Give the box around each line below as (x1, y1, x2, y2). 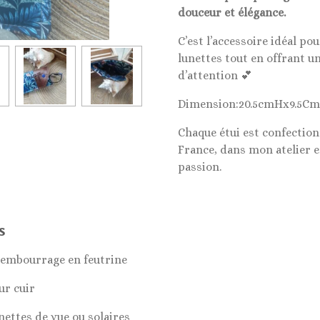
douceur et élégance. (178, 5, 286, 19)
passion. (178, 159, 221, 174)
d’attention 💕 (178, 68, 252, 82)
